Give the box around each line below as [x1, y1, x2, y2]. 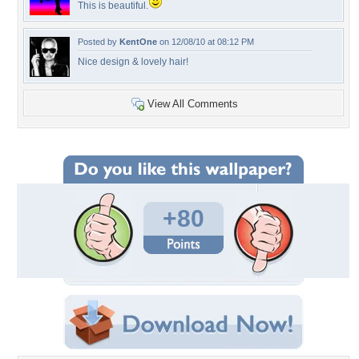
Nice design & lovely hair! [78, 56, 188, 67]
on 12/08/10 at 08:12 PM [157, 37, 254, 46]
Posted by [78, 37, 119, 46]
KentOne [119, 37, 157, 46]
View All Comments [147, 98, 238, 110]
